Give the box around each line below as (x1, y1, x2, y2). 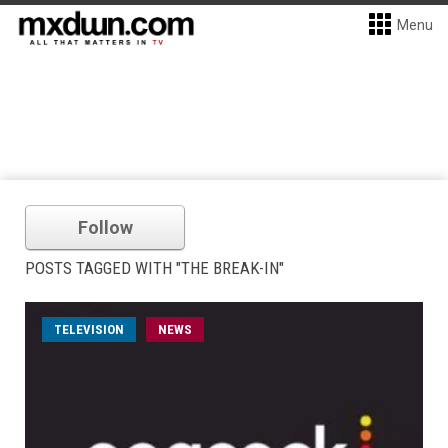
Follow (77, 217, 133, 238)
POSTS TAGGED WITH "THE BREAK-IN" (25, 258, 284, 278)
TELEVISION (54, 322, 124, 337)
